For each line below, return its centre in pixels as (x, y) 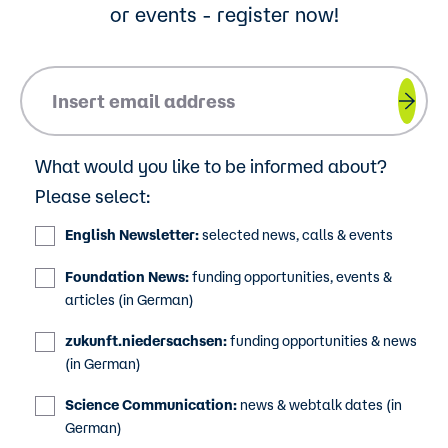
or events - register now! (224, 14)
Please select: (92, 195)
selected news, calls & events (296, 234)
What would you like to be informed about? (211, 165)
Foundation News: (127, 276)
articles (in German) (129, 299)
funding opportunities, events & (290, 276)
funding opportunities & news (322, 340)
